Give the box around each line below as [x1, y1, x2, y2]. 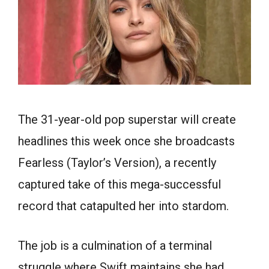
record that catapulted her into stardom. [18, 198, 229, 213]
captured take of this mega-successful [18, 177, 221, 192]
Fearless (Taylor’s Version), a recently [18, 155, 216, 170]
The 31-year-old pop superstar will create [18, 112, 236, 127]
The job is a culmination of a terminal [18, 238, 212, 253]
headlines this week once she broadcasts [18, 133, 235, 148]
